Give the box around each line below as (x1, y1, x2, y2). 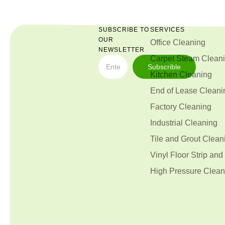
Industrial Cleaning (150, 118, 217, 127)
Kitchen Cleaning (150, 70, 212, 79)
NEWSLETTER (98, 46, 145, 53)
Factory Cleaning (150, 102, 211, 111)
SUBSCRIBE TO (98, 26, 150, 33)
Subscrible (147, 62, 181, 71)
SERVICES (150, 26, 185, 33)
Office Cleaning (150, 38, 205, 47)
